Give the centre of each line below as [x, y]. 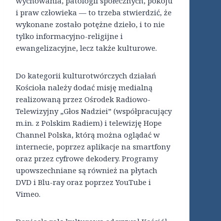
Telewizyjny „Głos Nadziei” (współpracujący [94, 111]
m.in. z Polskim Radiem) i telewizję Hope [89, 123]
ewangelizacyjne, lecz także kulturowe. [86, 48]
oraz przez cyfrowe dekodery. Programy [87, 159]
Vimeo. [28, 194]
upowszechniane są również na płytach [87, 170]
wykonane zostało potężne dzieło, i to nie [90, 24]
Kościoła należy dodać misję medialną [84, 88]
